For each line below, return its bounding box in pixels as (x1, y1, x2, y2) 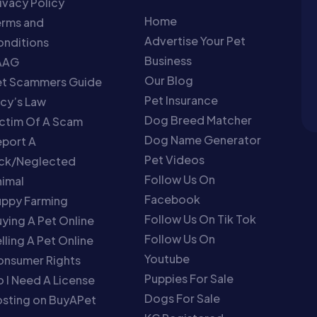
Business (144, 53, 192, 68)
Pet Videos (144, 152, 205, 167)
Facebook (144, 192, 201, 207)
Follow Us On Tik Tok (144, 212, 257, 226)
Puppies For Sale (144, 271, 234, 286)
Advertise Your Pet (144, 33, 246, 48)
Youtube (144, 251, 190, 266)
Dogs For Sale (144, 291, 221, 306)
